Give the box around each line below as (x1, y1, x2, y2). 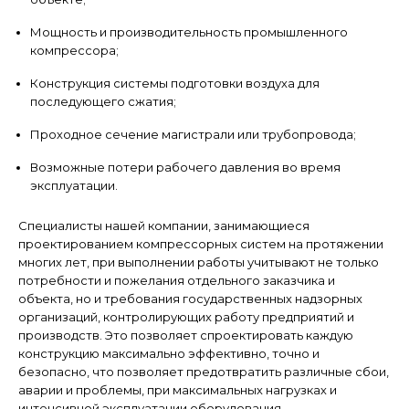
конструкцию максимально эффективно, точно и (18, 345, 320, 361)
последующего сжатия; (30, 93, 176, 109)
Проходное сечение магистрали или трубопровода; (30, 126, 356, 142)
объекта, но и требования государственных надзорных (18, 290, 362, 306)
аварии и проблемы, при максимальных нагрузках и (18, 382, 337, 397)
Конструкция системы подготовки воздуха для (30, 75, 320, 90)
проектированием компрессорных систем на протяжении (18, 236, 383, 251)
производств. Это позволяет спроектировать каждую (18, 327, 353, 342)
